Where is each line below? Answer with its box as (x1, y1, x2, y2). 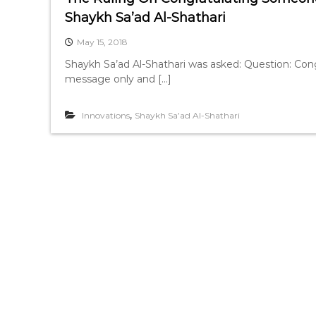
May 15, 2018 (77, 37, 128, 47)
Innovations (82, 110, 130, 121)
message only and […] (65, 73, 171, 85)
